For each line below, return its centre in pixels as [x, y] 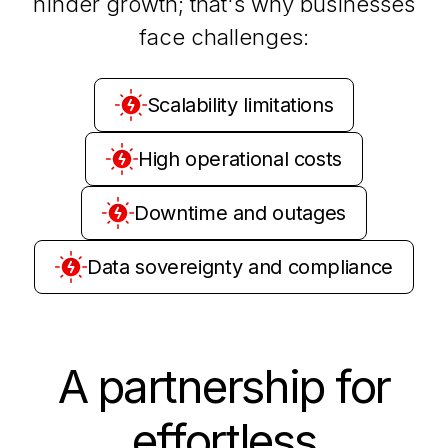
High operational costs [240, 158]
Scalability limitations [240, 104]
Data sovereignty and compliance [240, 266]
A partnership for [224, 387]
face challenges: [224, 37]
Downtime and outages [240, 212]
